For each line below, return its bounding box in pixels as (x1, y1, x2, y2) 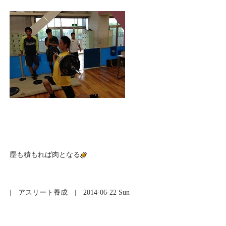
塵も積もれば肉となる (10, 151, 81, 158)
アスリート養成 (18, 189, 68, 196)
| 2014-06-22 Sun (68, 189, 130, 196)
